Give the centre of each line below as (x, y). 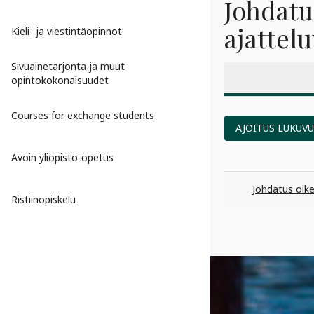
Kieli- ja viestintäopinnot (67, 31)
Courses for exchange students (83, 115)
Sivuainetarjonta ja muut (68, 66)
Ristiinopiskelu (43, 199)
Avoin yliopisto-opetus (62, 157)
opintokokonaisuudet (60, 80)
